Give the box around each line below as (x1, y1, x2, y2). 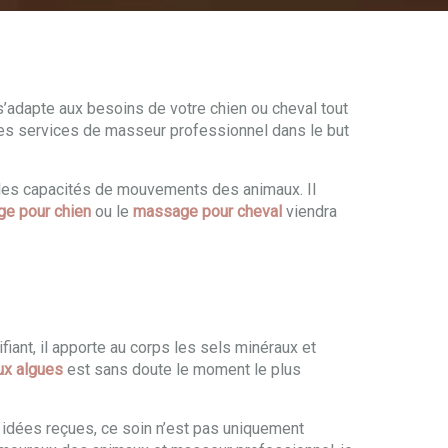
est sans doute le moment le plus (63, 360, 301, 379)
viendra (282, 202, 337, 221)
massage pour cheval (133, 202, 282, 221)
